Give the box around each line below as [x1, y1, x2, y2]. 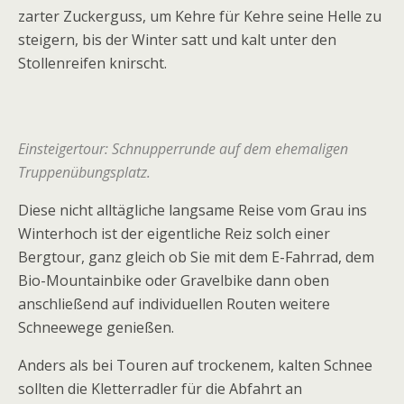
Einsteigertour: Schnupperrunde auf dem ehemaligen [18, 138, 348, 159]
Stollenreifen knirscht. [18, 52, 167, 73]
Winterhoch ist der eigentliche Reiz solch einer [18, 223, 330, 243]
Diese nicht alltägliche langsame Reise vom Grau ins [18, 199, 367, 220]
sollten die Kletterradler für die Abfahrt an [18, 378, 302, 399]
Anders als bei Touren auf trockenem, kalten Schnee [18, 354, 372, 375]
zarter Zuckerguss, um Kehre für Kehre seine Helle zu [18, 5, 381, 26]
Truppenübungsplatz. [18, 161, 151, 182]
